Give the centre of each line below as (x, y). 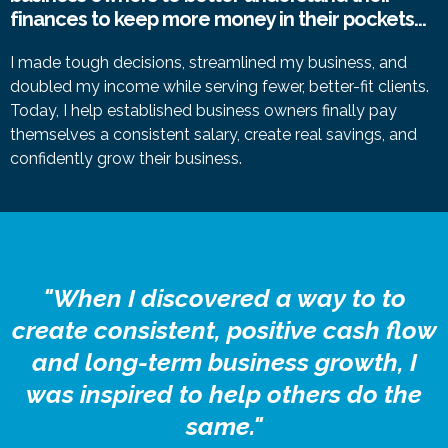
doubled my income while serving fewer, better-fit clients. (219, 86)
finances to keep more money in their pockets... (218, 18)
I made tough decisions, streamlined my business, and (208, 62)
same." (224, 425)
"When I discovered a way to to (224, 297)
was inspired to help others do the (224, 393)
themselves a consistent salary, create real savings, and (213, 134)
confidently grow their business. (128, 158)
